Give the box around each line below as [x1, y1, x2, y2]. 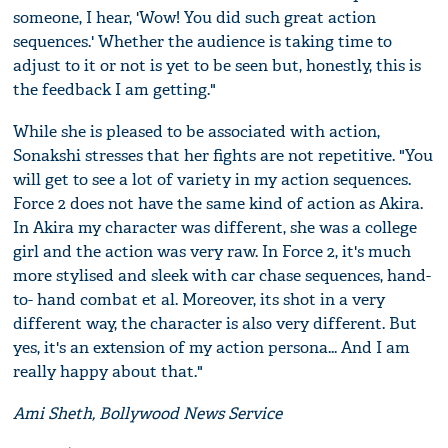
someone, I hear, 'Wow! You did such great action [13, 6, 377, 28]
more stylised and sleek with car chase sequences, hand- [13, 264, 432, 286]
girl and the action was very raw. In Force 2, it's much [13, 240, 412, 262]
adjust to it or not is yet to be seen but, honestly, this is [13, 54, 422, 76]
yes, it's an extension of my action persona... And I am [13, 336, 411, 358]
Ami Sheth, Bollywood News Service [13, 402, 283, 424]
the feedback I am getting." [13, 78, 217, 100]
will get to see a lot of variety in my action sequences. [13, 168, 412, 190]
